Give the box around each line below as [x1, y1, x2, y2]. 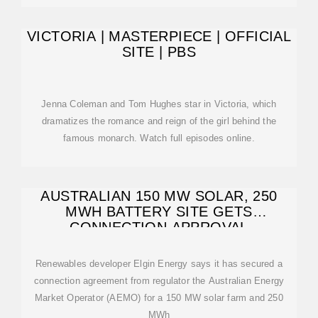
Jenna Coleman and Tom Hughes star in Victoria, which [41, 99, 277, 109]
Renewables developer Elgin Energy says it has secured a [35, 258, 283, 269]
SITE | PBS [122, 44, 196, 60]
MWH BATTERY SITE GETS [65, 204, 253, 219]
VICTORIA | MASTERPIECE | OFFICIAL [26, 28, 292, 44]
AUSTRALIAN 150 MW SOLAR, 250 [40, 188, 278, 204]
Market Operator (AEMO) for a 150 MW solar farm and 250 [35, 292, 283, 303]
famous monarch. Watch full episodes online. [63, 133, 255, 143]
